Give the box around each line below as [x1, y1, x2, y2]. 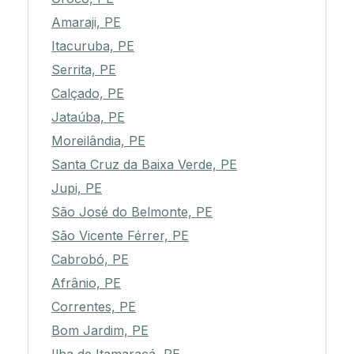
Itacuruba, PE [51, 38, 134, 55]
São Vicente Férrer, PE [51, 228, 189, 244]
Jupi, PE [51, 180, 102, 197]
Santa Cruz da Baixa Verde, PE [51, 156, 237, 173]
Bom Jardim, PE [51, 322, 149, 339]
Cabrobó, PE [51, 251, 129, 268]
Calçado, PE [51, 85, 124, 102]
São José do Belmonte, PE [51, 204, 213, 220]
